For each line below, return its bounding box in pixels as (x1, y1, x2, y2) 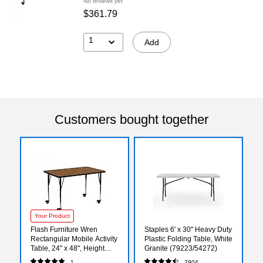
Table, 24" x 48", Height (31, 244, 104, 252)
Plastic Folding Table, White (144, 234, 232, 243)
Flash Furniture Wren (31, 225, 97, 234)
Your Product (35, 212, 70, 219)
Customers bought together (55, 112, 208, 127)
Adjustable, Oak (31, 253, 81, 262)
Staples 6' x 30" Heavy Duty (144, 225, 232, 234)
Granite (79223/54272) (144, 244, 217, 252)
